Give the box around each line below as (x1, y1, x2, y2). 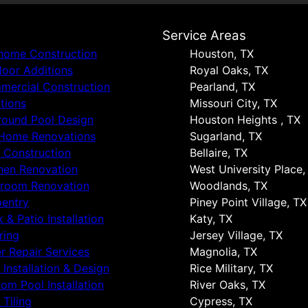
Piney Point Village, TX (190, 195, 307, 209)
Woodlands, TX (190, 179, 267, 192)
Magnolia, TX (190, 245, 257, 258)
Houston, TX (190, 47, 254, 60)
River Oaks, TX (190, 278, 265, 291)
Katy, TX (190, 212, 232, 225)
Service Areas (162, 27, 246, 43)
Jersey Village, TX (190, 228, 283, 242)
